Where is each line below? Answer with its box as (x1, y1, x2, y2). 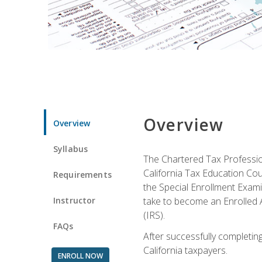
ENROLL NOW (57, 250, 103, 261)
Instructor (53, 194, 96, 206)
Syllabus (53, 143, 88, 154)
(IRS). (143, 208, 165, 222)
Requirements (53, 168, 112, 180)
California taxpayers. (143, 243, 227, 257)
